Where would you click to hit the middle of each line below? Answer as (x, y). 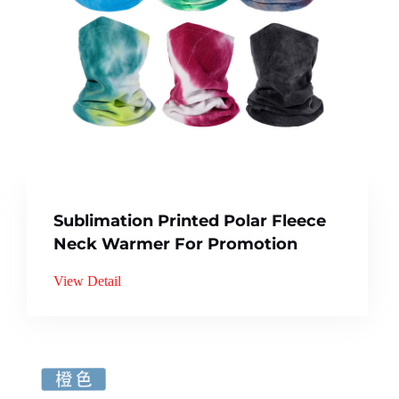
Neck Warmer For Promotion (175, 244)
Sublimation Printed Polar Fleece (190, 220)
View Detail (87, 281)
